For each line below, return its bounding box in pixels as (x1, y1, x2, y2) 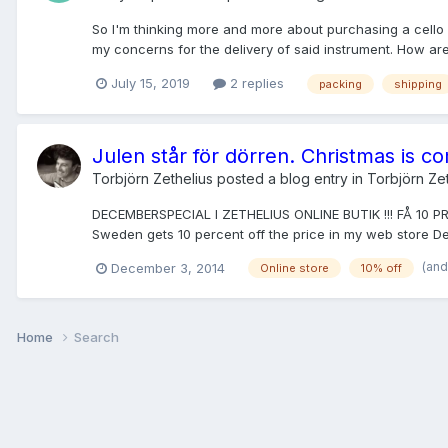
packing (319, 76, 362, 91)
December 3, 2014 (111, 259, 225, 276)
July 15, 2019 (111, 74, 190, 91)
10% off (361, 261, 402, 276)
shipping (394, 76, 442, 91)
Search (74, 329, 119, 346)
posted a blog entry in (213, 169, 367, 187)
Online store (260, 261, 329, 276)
